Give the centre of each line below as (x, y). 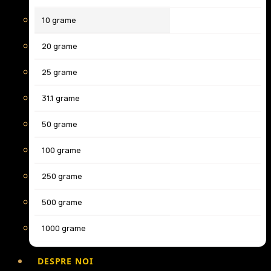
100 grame (61, 150)
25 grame (60, 72)
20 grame (60, 46)
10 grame (59, 20)
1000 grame (64, 228)
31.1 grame (61, 98)
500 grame (62, 202)
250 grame (62, 176)
